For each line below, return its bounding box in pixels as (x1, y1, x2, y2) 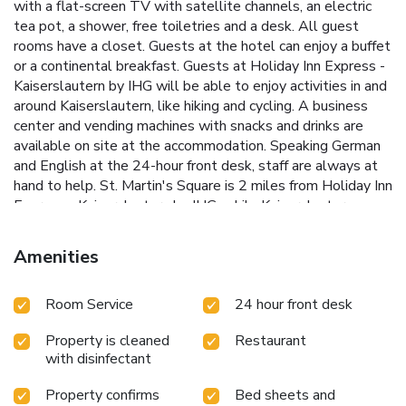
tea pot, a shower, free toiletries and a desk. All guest (14, 15, 359, 36)
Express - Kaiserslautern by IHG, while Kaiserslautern (14, 195, 353, 216)
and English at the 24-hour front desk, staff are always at (14, 155, 378, 176)
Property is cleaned (45, 330, 169, 351)
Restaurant (235, 330, 306, 351)
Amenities (14, 244, 99, 269)
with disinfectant (45, 348, 151, 369)
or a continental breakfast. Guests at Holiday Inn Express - (14, 55, 385, 76)
